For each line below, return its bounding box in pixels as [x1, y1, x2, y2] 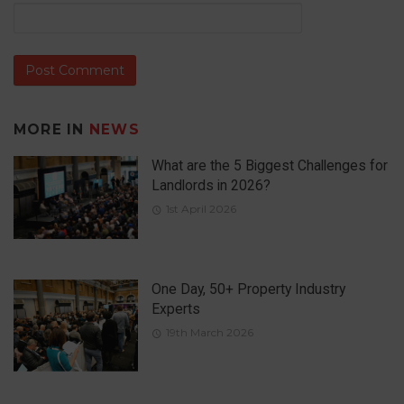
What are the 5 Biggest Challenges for [151, 156, 388, 174]
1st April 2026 [165, 201, 236, 216]
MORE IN [14, 121, 89, 139]
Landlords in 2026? [151, 176, 271, 194]
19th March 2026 [165, 325, 253, 339]
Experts [151, 299, 200, 317]
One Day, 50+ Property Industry [151, 280, 345, 298]
